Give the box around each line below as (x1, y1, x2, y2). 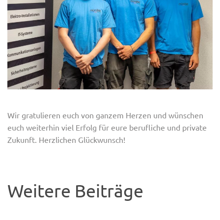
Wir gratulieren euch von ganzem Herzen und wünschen (7, 110, 203, 120)
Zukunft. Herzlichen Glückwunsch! (7, 134, 127, 144)
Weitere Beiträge (7, 179, 143, 201)
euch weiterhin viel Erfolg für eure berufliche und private (7, 122, 207, 132)
